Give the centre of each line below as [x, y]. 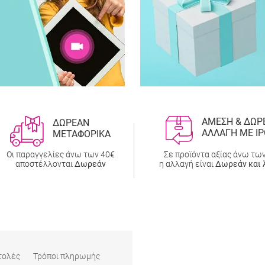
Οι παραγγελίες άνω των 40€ [60, 154]
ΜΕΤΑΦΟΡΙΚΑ [82, 134]
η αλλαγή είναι [188, 164]
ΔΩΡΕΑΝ [71, 122]
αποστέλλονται [45, 164]
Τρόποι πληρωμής [67, 256]
